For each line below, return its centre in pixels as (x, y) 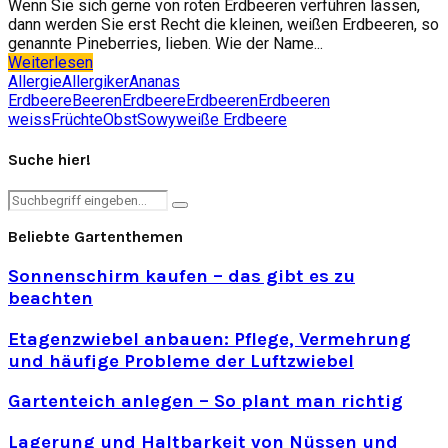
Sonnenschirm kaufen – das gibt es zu (181, 276)
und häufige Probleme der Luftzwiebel (181, 360)
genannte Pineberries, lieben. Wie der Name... (165, 43)
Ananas (154, 81)
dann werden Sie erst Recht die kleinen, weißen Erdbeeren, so (223, 24)
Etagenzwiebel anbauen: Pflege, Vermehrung (209, 338)
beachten (50, 298)
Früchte (77, 119)
